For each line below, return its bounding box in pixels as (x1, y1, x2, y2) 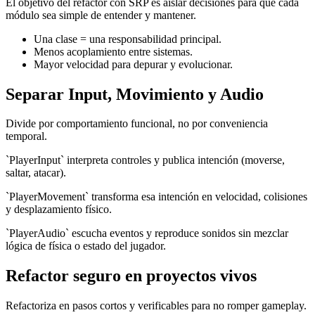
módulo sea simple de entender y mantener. (6, 8, 196, 21)
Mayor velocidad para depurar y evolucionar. (34, 58, 233, 70)
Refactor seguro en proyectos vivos (6, 266, 257, 285)
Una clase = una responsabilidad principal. (34, 32, 221, 45)
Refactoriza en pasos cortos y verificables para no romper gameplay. (6, 300, 307, 312)
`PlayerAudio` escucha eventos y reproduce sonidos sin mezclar (6, 227, 288, 240)
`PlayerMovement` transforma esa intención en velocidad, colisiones (6, 191, 307, 203)
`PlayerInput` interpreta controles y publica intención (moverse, (6, 154, 285, 167)
